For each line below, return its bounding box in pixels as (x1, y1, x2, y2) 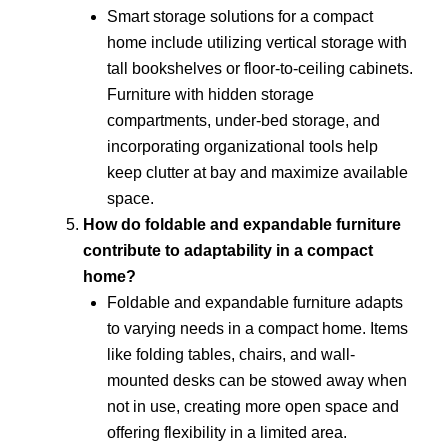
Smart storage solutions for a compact (107, 7, 373, 25)
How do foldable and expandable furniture (83, 215, 401, 233)
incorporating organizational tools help (107, 137, 378, 155)
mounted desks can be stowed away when (107, 371, 407, 389)
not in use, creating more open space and (107, 397, 399, 415)
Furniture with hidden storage (107, 85, 314, 103)
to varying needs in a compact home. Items (107, 319, 408, 337)
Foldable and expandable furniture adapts (107, 293, 403, 311)
